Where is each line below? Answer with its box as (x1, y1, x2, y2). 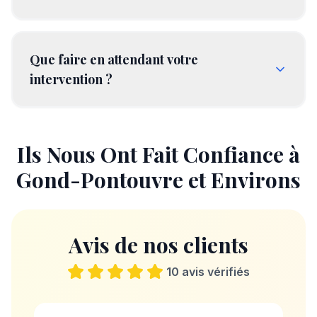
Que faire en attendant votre (30, 51, 198, 68)
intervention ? (30, 71, 113, 88)
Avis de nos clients (69, 231, 248, 259)
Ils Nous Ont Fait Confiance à (17, 140, 300, 168)
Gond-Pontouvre (16, 166, 183, 194)
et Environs (183, 166, 301, 194)
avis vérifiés (179, 265, 250, 279)
